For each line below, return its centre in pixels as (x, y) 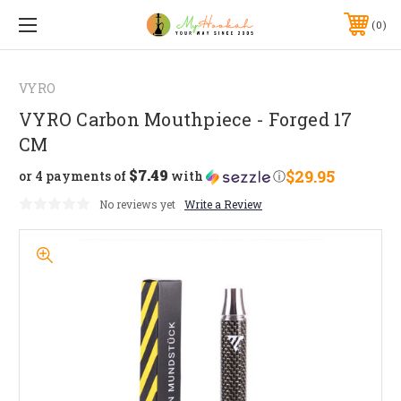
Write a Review (223, 204)
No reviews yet (137, 204)
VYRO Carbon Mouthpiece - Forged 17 (186, 119)
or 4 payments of (74, 176)
